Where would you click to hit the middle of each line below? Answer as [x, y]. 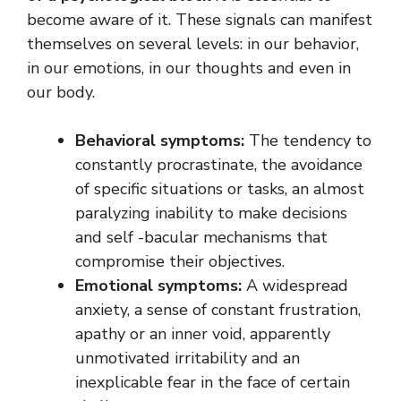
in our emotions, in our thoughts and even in [189, 68]
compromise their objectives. [180, 261]
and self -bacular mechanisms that [201, 237]
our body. [61, 92]
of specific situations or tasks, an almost [220, 188]
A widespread [297, 285]
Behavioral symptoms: [162, 140]
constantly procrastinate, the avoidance [219, 164]
